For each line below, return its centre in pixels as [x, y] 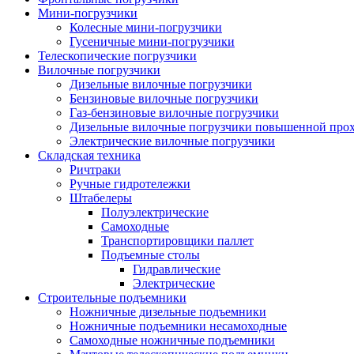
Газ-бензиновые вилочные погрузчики [174, 112]
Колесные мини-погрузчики [146, 27]
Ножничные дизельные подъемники [168, 311]
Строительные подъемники [112, 297]
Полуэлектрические [155, 212]
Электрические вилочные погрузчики [172, 141]
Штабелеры [101, 198]
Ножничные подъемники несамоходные [178, 326]
